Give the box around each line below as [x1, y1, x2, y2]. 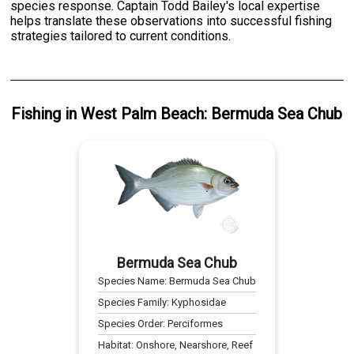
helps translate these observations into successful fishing [10, 13, 333, 28]
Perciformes [167, 317, 223, 330]
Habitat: [97, 338, 136, 351]
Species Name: [97, 274, 169, 287]
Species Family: [97, 296, 171, 308]
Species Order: [97, 317, 168, 330]
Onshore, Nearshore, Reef [135, 338, 253, 351]
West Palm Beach [81, 104, 205, 123]
